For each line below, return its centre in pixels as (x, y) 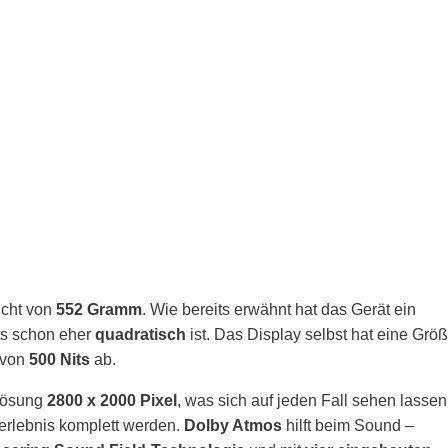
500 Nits (59, 359)
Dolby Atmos (233, 425)
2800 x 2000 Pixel (110, 400)
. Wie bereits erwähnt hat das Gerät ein (279, 309)
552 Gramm (99, 309)
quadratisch (140, 334)
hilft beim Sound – (348, 425)
